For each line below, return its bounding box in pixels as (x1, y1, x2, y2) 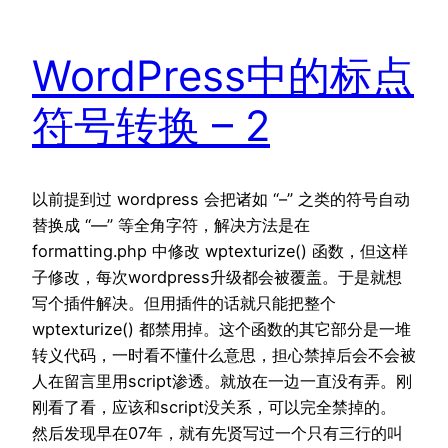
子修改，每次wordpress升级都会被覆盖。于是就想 (32, 267, 402, 288)
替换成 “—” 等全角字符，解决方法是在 (32, 215, 310, 236)
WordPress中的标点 (32, 50, 414, 102)
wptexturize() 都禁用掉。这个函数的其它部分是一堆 (32, 319, 411, 340)
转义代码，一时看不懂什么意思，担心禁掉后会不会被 (32, 345, 416, 366)
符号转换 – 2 (32, 100, 270, 152)
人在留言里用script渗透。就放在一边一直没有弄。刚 (32, 371, 412, 392)
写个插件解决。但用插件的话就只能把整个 (32, 293, 336, 314)
